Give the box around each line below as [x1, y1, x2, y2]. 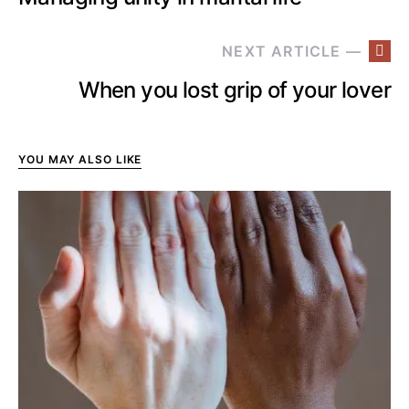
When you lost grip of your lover [79, 77, 391, 103]
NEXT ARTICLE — [222, 42, 362, 60]
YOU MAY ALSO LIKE [18, 152, 142, 166]
